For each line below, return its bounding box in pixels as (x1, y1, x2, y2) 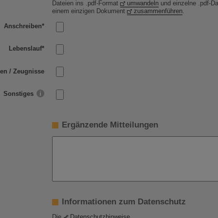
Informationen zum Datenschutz (62, 197, 186, 206)
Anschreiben (4, 23, 42, 30)
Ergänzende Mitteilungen (62, 120, 158, 129)
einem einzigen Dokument (52, 7, 127, 15)
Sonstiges (3, 90, 36, 97)
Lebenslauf (9, 45, 42, 53)
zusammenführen (134, 7, 182, 15)
